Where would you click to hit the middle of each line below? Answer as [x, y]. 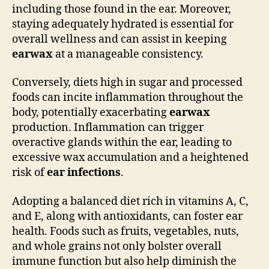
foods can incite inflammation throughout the [128, 98]
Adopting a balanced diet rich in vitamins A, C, [130, 201]
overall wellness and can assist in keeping [119, 39]
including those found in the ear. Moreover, [122, 9]
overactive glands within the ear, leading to [122, 143]
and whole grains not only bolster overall [117, 246]
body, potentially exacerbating [91, 113]
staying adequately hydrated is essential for [123, 24]
